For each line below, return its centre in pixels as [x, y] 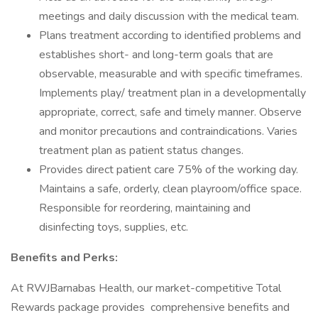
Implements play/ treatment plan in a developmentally [172, 93]
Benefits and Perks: [64, 258]
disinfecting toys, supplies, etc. [114, 227]
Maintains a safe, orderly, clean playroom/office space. [170, 189]
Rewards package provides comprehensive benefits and [150, 307]
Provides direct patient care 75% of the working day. [169, 170]
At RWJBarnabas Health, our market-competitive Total [146, 288]
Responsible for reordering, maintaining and [145, 208]
